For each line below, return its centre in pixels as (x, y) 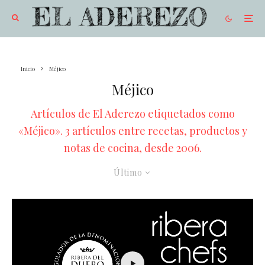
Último (128, 172)
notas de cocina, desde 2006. (132, 148)
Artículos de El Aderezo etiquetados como (132, 113)
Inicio (28, 68)
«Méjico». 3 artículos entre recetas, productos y (132, 130)
